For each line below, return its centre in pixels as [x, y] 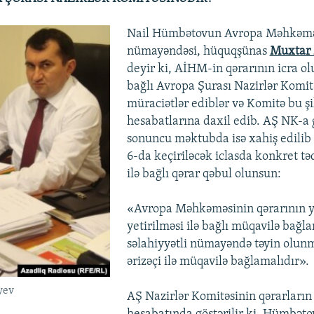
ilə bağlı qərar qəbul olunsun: [204, 174]
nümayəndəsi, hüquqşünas [198, 51]
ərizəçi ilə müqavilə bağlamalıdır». [218, 261]
